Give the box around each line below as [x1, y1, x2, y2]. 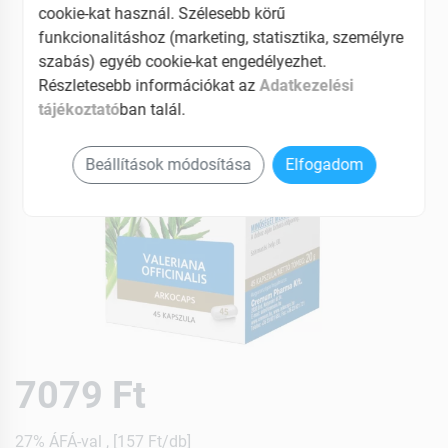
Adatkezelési [259, 76, 354, 96]
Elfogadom [285, 155, 363, 175]
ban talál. [119, 100, 186, 120]
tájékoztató [38, 100, 120, 120]
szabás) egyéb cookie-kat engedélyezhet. [38, 52, 327, 72]
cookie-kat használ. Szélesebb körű [38, 4, 286, 24]
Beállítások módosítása [85, 155, 251, 175]
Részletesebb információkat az [38, 76, 260, 96]
